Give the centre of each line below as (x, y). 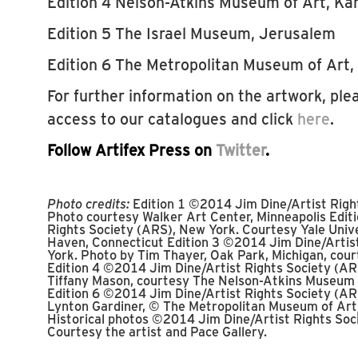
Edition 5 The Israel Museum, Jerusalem (191, 33)
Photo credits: (88, 203)
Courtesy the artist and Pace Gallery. (157, 330)
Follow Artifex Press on (131, 149)
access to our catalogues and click (172, 118)
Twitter (241, 149)
